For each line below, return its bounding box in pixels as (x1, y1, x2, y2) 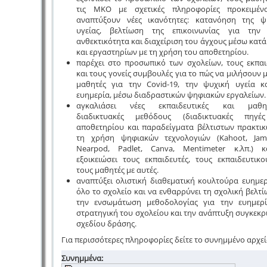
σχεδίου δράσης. (76, 218, 136, 229)
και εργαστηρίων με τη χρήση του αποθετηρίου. (76, 46, 249, 57)
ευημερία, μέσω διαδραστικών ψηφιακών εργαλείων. (76, 89, 266, 100)
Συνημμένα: (61, 252, 103, 263)
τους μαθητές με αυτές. (76, 164, 159, 175)
